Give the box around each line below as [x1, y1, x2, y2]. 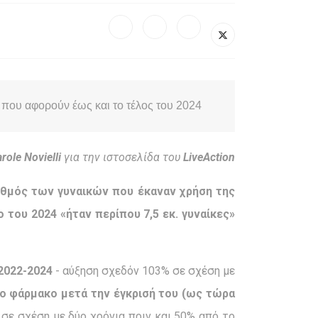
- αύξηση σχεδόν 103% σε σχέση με [52, 264, 236, 278]
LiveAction [183, 150, 235, 165]
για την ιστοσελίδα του [61, 150, 183, 165]
